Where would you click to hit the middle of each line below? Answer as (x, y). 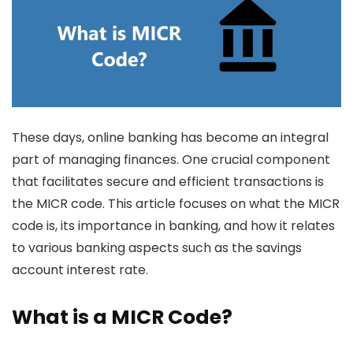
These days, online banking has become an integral (170, 137)
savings (279, 247)
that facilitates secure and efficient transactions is (168, 181)
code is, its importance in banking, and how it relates (173, 225)
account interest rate (79, 269)
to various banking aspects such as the (134, 247)
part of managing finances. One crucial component (171, 159)
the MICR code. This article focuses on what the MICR (176, 203)
